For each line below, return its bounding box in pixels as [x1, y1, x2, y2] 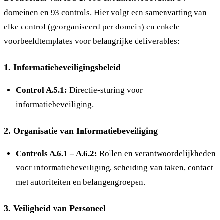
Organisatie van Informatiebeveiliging [13, 125, 158, 136]
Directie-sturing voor [67, 85, 143, 95]
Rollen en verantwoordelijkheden [97, 148, 216, 158]
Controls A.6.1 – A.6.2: [16, 148, 97, 158]
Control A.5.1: [16, 85, 67, 95]
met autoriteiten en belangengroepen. [16, 177, 145, 187]
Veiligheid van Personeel [13, 203, 106, 213]
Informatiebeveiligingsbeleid [13, 62, 121, 72]
